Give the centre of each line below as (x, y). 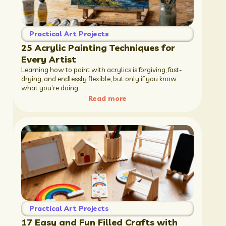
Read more (107, 98)
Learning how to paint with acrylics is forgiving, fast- (101, 69)
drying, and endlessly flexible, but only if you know (99, 78)
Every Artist (48, 59)
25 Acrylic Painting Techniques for (98, 47)
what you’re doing (49, 88)
